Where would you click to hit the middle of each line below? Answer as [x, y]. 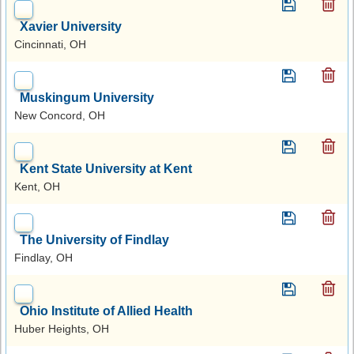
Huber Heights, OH [62, 328]
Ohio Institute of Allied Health [106, 311]
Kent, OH [37, 186]
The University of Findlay [94, 239]
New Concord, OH [60, 115]
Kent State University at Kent [106, 168]
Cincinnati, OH [50, 44]
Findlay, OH [43, 257]
